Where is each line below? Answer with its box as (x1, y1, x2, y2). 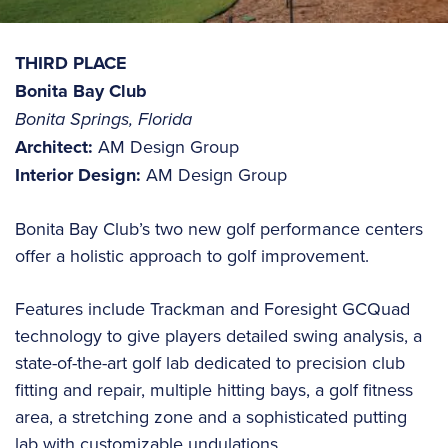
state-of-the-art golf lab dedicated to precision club (15, 350, 405, 376)
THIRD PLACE (15, 50, 127, 77)
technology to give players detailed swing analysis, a (15, 323, 422, 349)
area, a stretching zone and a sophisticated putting (15, 404, 407, 430)
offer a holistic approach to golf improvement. (15, 243, 369, 269)
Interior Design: (15, 162, 141, 189)
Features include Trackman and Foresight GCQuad (15, 296, 410, 322)
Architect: (15, 134, 93, 161)
